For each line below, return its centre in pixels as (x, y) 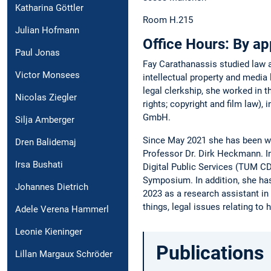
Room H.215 (168, 20)
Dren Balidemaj (46, 142)
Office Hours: (186, 44)
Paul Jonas (38, 53)
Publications (210, 253)
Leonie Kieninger (49, 232)
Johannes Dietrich (52, 187)
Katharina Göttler (49, 8)
